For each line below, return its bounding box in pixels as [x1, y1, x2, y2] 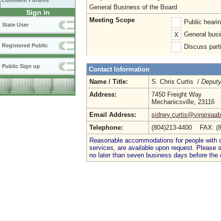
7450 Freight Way [151, 91, 202, 98]
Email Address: [89, 111, 136, 118]
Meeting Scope [89, 16, 135, 24]
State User [2, 22, 29, 28]
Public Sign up [2, 63, 40, 69]
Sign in [26, 8, 50, 16]
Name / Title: [89, 78, 128, 85]
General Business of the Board [89, 3, 177, 11]
